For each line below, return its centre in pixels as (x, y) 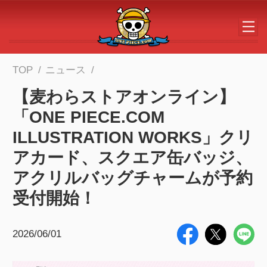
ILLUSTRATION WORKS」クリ (133, 137)
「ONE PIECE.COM (88, 117)
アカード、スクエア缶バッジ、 (132, 157)
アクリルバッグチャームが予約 (132, 178)
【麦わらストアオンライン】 (124, 97)
